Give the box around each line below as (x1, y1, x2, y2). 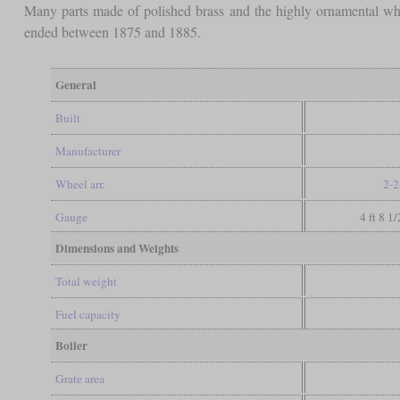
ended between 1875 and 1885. (23, 21, 201, 41)
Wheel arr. (54, 175, 104, 192)
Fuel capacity (54, 305, 121, 322)
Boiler (54, 336, 87, 354)
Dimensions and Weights (54, 238, 179, 257)
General (54, 75, 96, 94)
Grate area (54, 370, 104, 387)
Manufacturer (54, 142, 121, 159)
